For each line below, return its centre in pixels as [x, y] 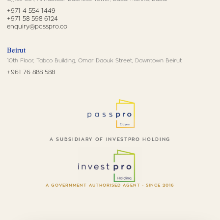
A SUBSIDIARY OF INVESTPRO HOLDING [110, 140]
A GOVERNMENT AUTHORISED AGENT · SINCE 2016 [110, 186]
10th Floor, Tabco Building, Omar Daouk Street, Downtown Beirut [94, 60]
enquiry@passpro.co [37, 27]
